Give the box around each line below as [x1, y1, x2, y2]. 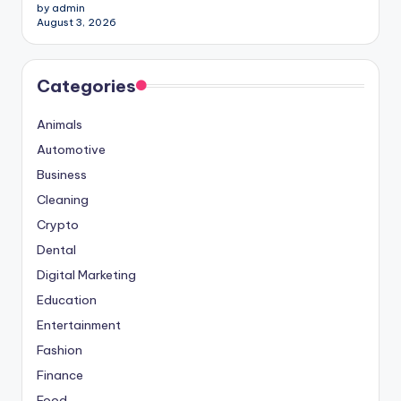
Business [37, 166, 87, 183]
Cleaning [37, 191, 89, 208]
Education [37, 291, 97, 308]
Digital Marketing [37, 266, 136, 283]
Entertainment [37, 316, 121, 333]
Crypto [37, 216, 79, 233]
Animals [37, 115, 82, 132]
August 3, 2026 [37, 15, 116, 29]
